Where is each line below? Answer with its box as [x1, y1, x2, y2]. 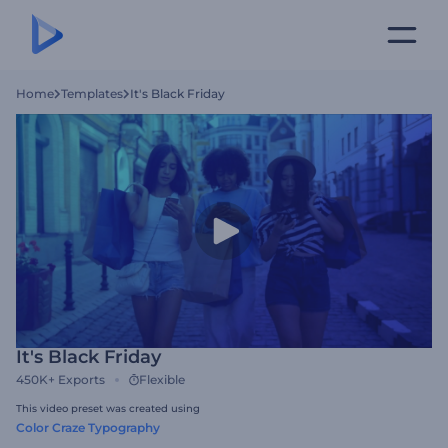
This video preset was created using [16, 402, 200, 415]
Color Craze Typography [16, 420, 160, 435]
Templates [61, 86, 123, 101]
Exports [58, 372, 105, 387]
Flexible [139, 372, 185, 387]
